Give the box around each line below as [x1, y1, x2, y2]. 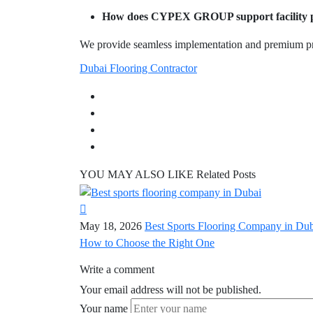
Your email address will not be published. [80, 283, 261, 296]
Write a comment [80, 263, 154, 275]
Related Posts [196, 168, 256, 181]
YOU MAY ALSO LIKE [80, 168, 194, 181]
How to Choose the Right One [80, 236, 214, 249]
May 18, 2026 [80, 219, 142, 232]
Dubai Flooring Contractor [80, 62, 197, 75]
